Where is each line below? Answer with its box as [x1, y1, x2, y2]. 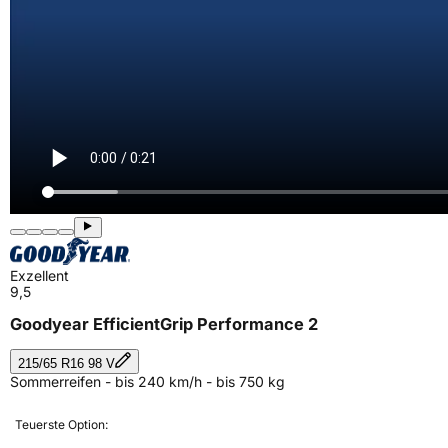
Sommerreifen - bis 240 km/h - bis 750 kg [10, 372, 285, 390]
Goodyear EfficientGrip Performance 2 [10, 314, 318, 335]
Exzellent [10, 267, 69, 284]
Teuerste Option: [15, 416, 108, 432]
